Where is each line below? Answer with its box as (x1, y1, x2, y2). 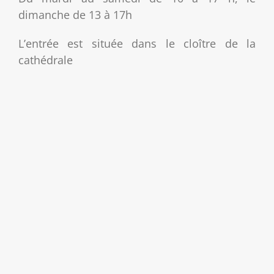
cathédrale (18, 52, 73, 67)
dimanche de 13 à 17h (18, 7, 132, 22)
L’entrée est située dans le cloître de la (18, 35, 256, 51)
